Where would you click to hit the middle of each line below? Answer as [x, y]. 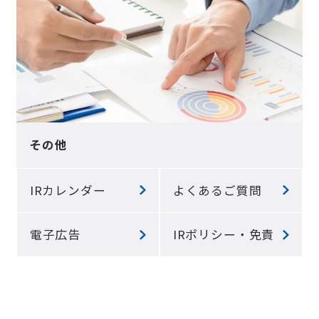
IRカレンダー [68, 190]
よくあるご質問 [217, 190]
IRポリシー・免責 [224, 235]
